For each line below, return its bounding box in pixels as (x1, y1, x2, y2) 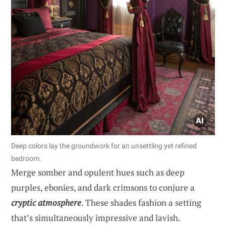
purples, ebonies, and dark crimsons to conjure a (11, 181, 195, 193)
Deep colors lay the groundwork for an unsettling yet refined (11, 141, 197, 150)
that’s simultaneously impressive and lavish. (11, 211, 181, 223)
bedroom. (11, 154, 41, 162)
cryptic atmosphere (11, 196, 81, 208)
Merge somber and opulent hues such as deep (11, 166, 185, 178)
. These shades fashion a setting (81, 196, 201, 208)
